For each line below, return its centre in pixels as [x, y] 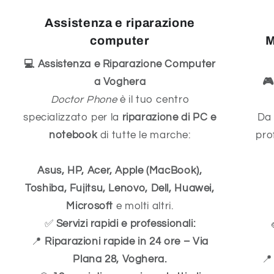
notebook [73, 135]
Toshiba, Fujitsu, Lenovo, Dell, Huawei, [120, 189]
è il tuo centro [153, 100]
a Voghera [120, 82]
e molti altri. [143, 206]
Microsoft [90, 206]
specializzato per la [73, 118]
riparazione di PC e [169, 118]
